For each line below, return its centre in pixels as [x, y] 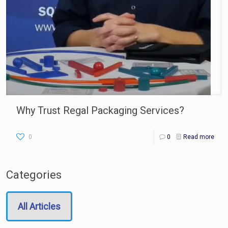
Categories [34, 175]
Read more [199, 137]
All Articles [39, 206]
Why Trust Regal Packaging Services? [100, 110]
